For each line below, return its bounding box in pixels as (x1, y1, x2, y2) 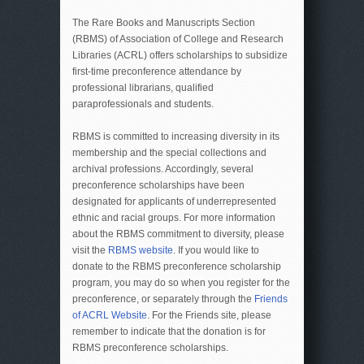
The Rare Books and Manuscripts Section (72, 17, 255, 28)
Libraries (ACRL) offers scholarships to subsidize (72, 50, 288, 61)
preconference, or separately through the (72, 293, 254, 305)
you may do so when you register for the (115, 277, 290, 288)
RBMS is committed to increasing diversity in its (72, 131, 279, 142)
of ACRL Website (72, 310, 147, 321)
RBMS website (108, 245, 173, 256)
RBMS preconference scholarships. (72, 342, 228, 353)
